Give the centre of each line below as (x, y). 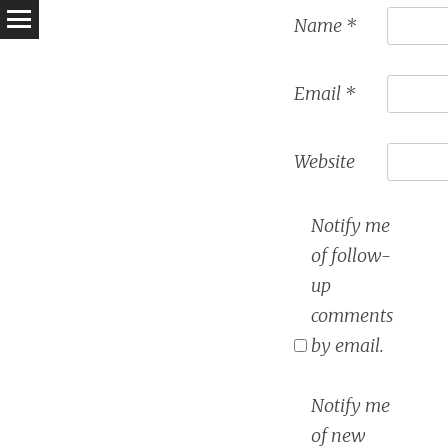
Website (324, 161)
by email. (347, 345)
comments (351, 315)
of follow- (350, 255)
